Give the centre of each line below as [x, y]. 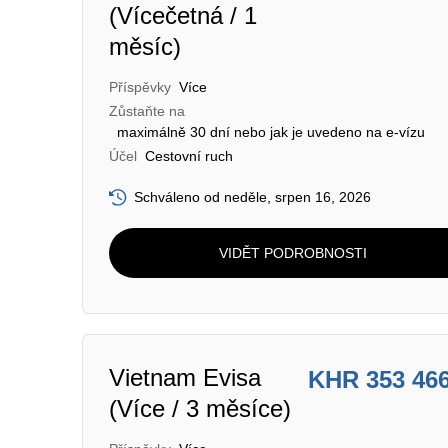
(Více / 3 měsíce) [200, 408]
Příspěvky [140, 87]
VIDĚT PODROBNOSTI [292, 252]
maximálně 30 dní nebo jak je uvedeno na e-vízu [271, 132]
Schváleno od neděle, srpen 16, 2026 [252, 197]
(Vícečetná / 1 [183, 15]
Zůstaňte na [147, 111]
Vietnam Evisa [185, 377]
